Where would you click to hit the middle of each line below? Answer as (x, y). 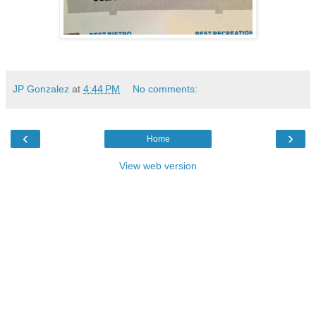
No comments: (165, 89)
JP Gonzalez (41, 89)
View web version (158, 165)
